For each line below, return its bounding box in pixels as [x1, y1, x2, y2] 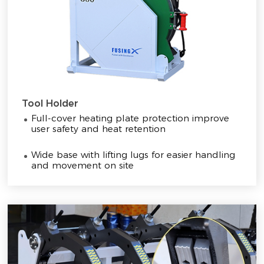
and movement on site [31, 159, 134, 171]
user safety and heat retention [31, 123, 166, 135]
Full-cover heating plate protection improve [31, 113, 230, 124]
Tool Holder [22, 98, 79, 110]
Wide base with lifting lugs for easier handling [31, 148, 236, 160]
